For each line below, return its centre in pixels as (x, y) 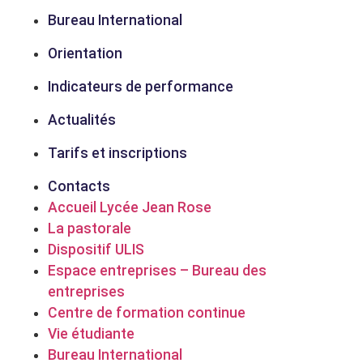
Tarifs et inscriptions (118, 154)
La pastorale (90, 229)
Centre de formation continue (147, 313)
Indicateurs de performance (141, 87)
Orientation (85, 54)
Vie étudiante (92, 334)
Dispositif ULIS (96, 250)
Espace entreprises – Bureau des (158, 271)
